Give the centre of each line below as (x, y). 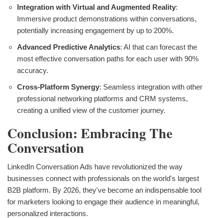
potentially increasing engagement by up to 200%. (95, 30)
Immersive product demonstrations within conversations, (107, 18)
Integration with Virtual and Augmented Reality (96, 7)
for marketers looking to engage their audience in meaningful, (103, 202)
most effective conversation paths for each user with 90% (108, 58)
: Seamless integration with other (151, 87)
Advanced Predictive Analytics (69, 47)
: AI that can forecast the (159, 47)
